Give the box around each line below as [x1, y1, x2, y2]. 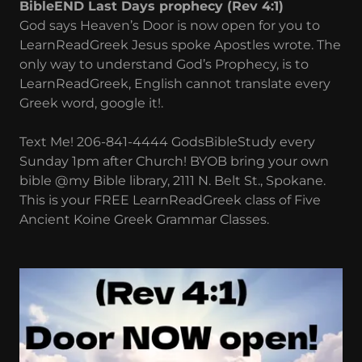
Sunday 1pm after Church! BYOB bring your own [19, 153, 329, 169]
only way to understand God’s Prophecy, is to [19, 56, 309, 72]
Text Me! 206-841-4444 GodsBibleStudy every [19, 133, 315, 149]
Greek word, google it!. [19, 95, 166, 111]
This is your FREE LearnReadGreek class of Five [19, 192, 321, 208]
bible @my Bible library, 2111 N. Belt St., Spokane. [19, 172, 326, 188]
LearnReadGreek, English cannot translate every [19, 75, 330, 91]
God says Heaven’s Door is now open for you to [19, 17, 320, 33]
